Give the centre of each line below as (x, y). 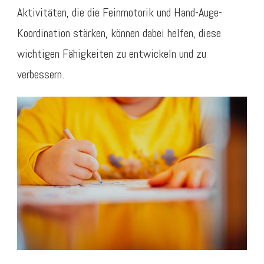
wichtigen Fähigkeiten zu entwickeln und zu (112, 53)
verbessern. (41, 74)
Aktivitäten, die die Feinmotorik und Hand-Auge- (120, 12)
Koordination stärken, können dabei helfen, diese (119, 33)
